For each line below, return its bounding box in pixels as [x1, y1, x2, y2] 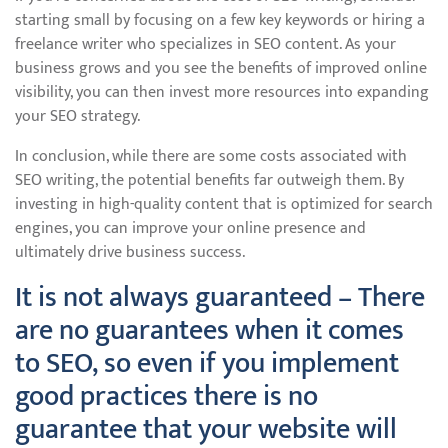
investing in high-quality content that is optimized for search [15, 191, 433, 218]
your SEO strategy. [15, 103, 140, 130]
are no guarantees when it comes [15, 307, 404, 354]
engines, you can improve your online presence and [15, 215, 366, 242]
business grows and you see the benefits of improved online [15, 55, 427, 82]
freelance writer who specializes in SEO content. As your [15, 31, 396, 58]
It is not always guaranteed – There [15, 274, 425, 321]
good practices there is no [15, 373, 318, 420]
